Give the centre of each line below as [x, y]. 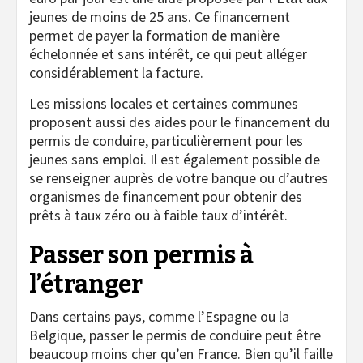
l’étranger [86, 285]
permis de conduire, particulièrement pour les [166, 141]
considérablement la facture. [116, 73]
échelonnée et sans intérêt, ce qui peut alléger [168, 54]
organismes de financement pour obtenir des [166, 197]
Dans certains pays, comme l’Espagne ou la [159, 317]
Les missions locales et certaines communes [164, 104]
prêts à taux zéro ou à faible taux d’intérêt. [158, 216]
